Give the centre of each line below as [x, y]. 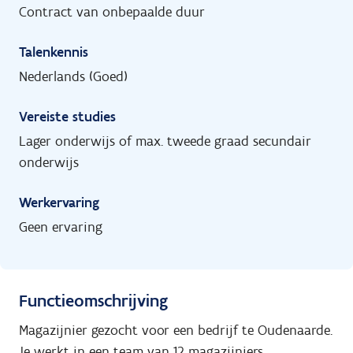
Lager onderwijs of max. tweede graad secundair [165, 141]
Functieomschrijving [93, 300]
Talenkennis [54, 52]
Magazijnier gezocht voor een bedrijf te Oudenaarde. [176, 330]
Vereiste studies [67, 116]
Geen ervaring [61, 227]
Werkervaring [59, 202]
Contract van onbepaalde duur [112, 11]
